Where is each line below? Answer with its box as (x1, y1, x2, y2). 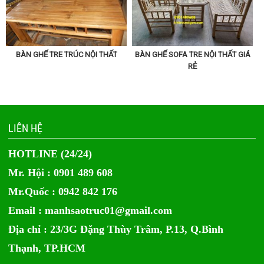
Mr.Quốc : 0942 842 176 (8, 186, 118, 198)
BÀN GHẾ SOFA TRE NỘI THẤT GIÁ (134, 50, 250, 59)
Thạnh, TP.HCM (8, 242, 86, 255)
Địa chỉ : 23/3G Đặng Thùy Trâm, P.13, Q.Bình (8, 223, 224, 236)
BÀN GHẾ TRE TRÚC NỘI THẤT (15, 50, 117, 59)
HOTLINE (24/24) (8, 148, 93, 160)
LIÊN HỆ (8, 122, 43, 135)
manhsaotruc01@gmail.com (45, 204, 173, 217)
